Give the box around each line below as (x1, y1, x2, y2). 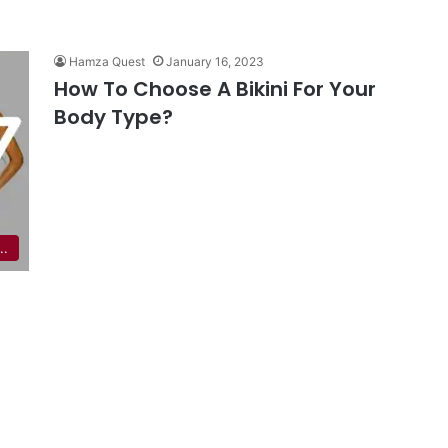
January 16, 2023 (166, 54, 264, 69)
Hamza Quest (69, 54, 145, 69)
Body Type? (54, 103, 173, 131)
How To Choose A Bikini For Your (54, 75, 376, 103)
